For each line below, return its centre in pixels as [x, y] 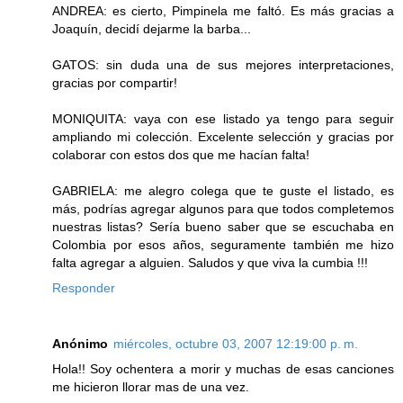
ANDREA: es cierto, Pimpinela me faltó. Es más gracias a [223, 11]
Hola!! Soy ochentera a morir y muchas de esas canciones [223, 369]
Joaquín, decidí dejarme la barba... [152, 29]
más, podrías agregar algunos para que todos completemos [223, 209]
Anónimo [80, 344]
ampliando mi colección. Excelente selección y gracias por [223, 137]
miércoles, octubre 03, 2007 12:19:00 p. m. [236, 344]
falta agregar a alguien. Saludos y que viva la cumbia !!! [210, 263]
